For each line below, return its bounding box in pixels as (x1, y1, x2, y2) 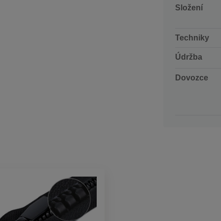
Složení (175, 3, 203, 12)
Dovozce (175, 74, 208, 82)
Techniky (175, 33, 209, 42)
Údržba (175, 52, 202, 61)
